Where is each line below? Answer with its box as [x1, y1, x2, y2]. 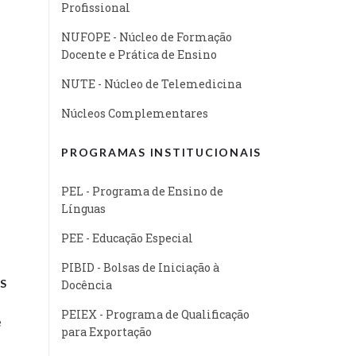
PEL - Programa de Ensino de [61, 183, 223, 199]
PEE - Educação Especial [61, 230, 193, 246]
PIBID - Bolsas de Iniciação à [61, 259, 219, 275]
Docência [61, 277, 112, 292]
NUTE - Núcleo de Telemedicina [61, 75, 242, 91]
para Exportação [61, 323, 152, 339]
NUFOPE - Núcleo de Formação [61, 29, 232, 44]
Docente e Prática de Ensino [61, 46, 217, 62]
